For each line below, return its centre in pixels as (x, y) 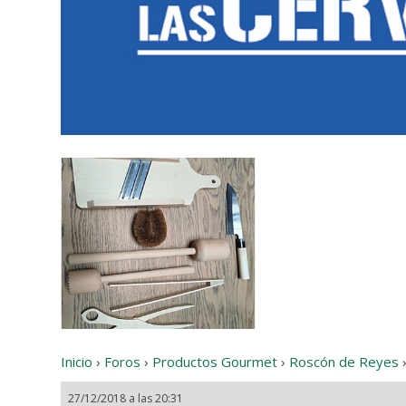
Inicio (77, 362)
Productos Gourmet (215, 362)
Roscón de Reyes (344, 362)
